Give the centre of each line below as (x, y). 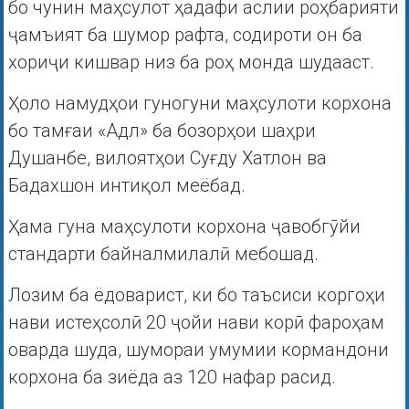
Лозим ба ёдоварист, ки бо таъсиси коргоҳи (196, 295)
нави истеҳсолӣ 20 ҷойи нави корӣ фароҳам (196, 323)
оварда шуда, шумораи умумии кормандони (198, 350)
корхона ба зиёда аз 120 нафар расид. (172, 378)
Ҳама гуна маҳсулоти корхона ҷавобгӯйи (184, 227)
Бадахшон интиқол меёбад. (133, 186)
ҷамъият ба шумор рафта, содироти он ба (185, 35)
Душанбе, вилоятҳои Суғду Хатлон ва (167, 158)
